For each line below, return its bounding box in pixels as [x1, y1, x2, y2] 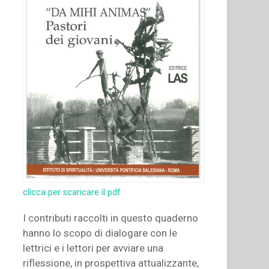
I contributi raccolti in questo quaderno [23, 211, 199, 224]
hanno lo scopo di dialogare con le [23, 226, 178, 239]
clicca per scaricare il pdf [23, 187, 121, 198]
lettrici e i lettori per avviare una [23, 241, 164, 254]
